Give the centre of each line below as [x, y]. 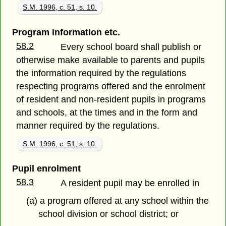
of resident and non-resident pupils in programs [111, 99]
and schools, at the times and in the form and [107, 112]
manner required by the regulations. [88, 125]
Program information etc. [66, 32]
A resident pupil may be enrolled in [130, 183]
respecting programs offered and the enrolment [111, 86]
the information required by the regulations [101, 73]
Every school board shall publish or [131, 47]
